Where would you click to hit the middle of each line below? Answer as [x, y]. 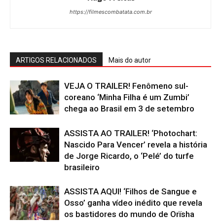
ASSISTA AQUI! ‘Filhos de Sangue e [130, 191]
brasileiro [82, 167]
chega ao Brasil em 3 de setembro [129, 108]
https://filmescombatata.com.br [110, 12]
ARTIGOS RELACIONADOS [56, 60]
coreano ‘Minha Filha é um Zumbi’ [127, 97]
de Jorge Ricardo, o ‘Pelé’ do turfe [129, 156]
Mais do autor [130, 60]
